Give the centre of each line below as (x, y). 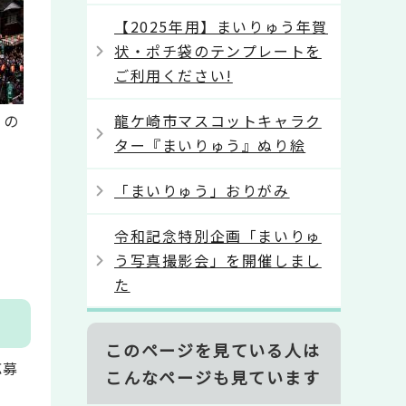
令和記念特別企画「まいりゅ (218, 236)
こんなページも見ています (213, 377)
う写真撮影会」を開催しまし (218, 260)
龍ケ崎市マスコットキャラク (218, 121)
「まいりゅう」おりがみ (202, 190)
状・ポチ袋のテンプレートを (218, 51)
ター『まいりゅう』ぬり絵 (210, 145)
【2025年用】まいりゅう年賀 (221, 26)
